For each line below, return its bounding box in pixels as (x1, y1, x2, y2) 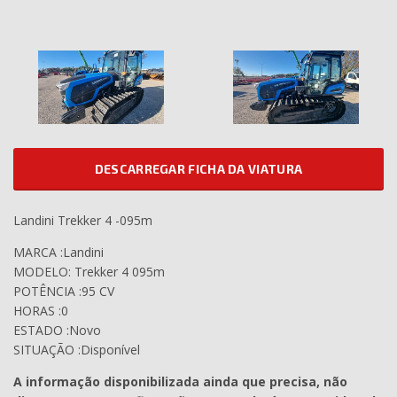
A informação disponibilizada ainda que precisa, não (13, 373, 347, 391)
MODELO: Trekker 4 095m (13, 263, 165, 281)
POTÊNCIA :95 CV (13, 283, 114, 300)
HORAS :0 (13, 302, 68, 320)
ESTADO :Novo (13, 322, 101, 339)
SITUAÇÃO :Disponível (13, 341, 140, 359)
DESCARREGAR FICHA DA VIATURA (94, 161, 303, 177)
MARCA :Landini (13, 244, 104, 261)
